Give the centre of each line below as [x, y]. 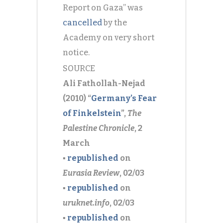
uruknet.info [86, 203]
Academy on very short [109, 38]
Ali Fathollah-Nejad [104, 83]
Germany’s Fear [124, 98]
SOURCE [79, 68]
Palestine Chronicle [99, 128]
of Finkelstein [92, 113]
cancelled [82, 23]
